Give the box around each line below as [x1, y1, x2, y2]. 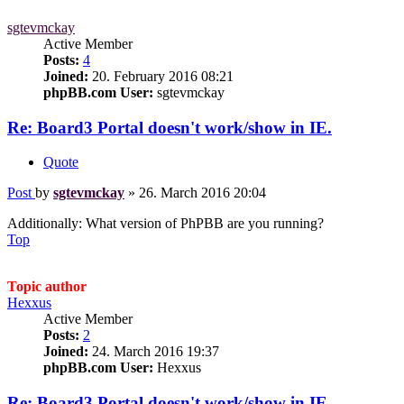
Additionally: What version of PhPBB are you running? [7, 216, 324, 232]
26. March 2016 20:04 [139, 185, 266, 201]
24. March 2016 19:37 [88, 344, 219, 360]
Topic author [7, 279, 87, 295]
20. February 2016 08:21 [88, 68, 234, 84]
